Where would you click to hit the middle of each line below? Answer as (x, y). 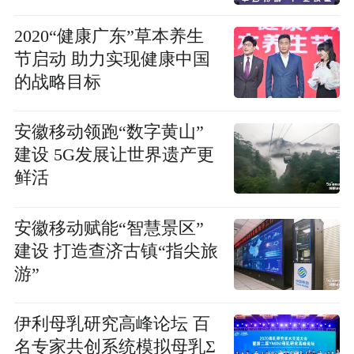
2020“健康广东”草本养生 (109, 36)
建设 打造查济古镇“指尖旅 (116, 251)
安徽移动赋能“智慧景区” (109, 228)
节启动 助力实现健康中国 (42, 59)
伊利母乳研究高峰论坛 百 (112, 324)
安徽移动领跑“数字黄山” (109, 132)
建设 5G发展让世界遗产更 (34, 155)
